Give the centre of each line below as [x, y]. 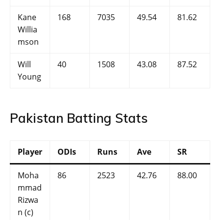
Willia [27, 30]
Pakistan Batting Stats [79, 118]
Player [30, 152]
